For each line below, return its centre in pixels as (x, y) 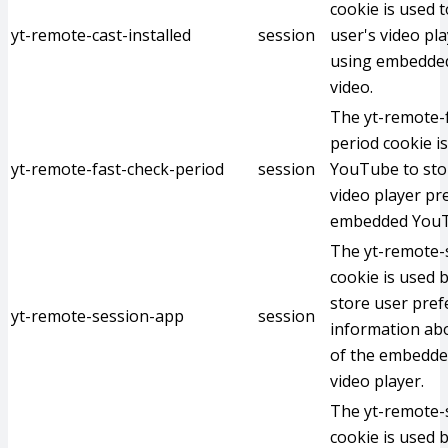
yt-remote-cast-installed (101, 35)
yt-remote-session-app (97, 316)
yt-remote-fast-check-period (117, 169)
